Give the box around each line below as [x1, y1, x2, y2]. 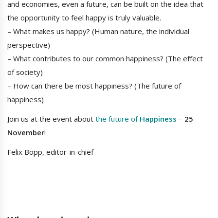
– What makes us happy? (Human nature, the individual [7, 26, 189, 36]
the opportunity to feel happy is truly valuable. [7, 13, 161, 23]
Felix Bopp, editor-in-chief [7, 147, 93, 157]
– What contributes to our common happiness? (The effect [7, 54, 203, 64]
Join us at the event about [7, 114, 95, 124]
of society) [7, 67, 43, 77]
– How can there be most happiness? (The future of [7, 81, 181, 91]
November [7, 127, 44, 138]
